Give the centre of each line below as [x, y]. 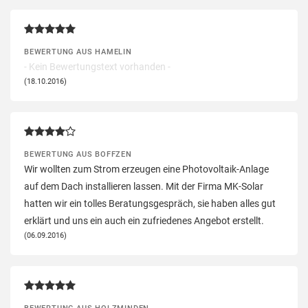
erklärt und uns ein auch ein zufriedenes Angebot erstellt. [144, 220]
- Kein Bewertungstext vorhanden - [97, 66]
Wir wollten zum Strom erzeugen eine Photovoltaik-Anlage [146, 169]
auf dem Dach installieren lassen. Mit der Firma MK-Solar [144, 186]
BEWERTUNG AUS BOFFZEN [78, 154]
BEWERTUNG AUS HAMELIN [78, 51]
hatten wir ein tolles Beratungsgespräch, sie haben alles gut [150, 203]
